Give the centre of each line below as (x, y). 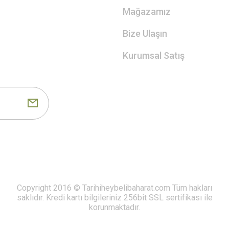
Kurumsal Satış (154, 55)
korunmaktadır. (114, 207)
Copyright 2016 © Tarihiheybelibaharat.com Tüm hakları (114, 188)
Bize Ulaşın (145, 33)
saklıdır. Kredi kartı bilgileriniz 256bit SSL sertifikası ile (114, 197)
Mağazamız (147, 11)
